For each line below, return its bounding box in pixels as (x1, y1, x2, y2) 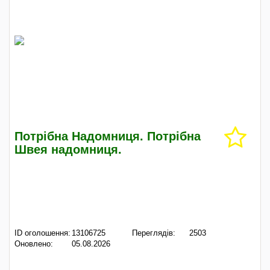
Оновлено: (14, 239, 53, 248)
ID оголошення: (14, 228, 71, 237)
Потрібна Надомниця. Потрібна (14, 130, 201, 143)
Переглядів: (132, 228, 175, 237)
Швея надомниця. (14, 143, 122, 156)
